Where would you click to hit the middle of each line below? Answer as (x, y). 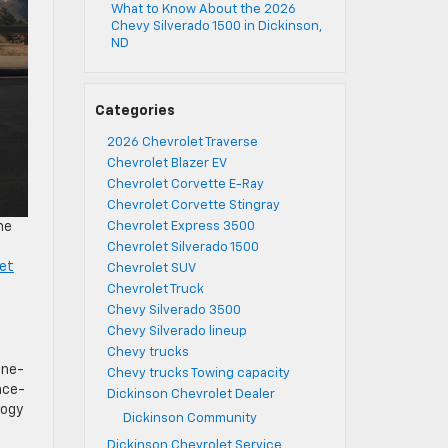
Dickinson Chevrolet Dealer (190, 394)
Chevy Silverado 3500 (173, 310)
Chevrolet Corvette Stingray (193, 205)
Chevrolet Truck (155, 289)
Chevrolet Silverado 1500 (182, 247)
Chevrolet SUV (151, 268)
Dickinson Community (189, 418)
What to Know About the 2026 (203, 9)
